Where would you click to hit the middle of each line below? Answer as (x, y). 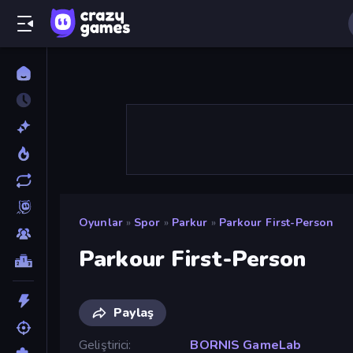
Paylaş (134, 312)
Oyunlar (101, 223)
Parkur (190, 223)
